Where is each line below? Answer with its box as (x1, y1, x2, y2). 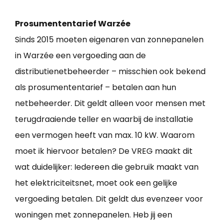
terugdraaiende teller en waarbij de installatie (15, 113, 193, 125)
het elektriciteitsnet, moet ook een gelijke (15, 177, 177, 189)
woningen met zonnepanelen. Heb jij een (15, 209, 172, 221)
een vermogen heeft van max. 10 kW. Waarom (15, 129, 195, 141)
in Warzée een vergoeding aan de (15, 50, 146, 62)
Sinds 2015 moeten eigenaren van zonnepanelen (15, 34, 204, 46)
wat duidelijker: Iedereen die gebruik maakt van (15, 161, 199, 173)
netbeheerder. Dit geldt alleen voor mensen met (15, 98, 206, 110)
